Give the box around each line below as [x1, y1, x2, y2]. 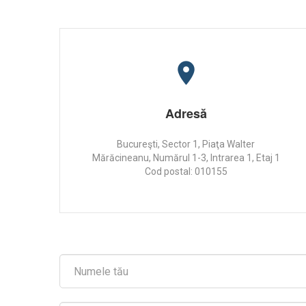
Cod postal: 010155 [144, 166, 227, 177]
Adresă [165, 105, 207, 122]
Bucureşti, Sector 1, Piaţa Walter [117, 139, 255, 150]
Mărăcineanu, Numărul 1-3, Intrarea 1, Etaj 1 [92, 152, 280, 163]
